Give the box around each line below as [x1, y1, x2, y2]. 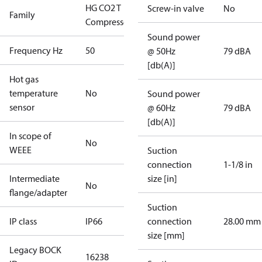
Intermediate [9, 173, 60, 184]
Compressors [85, 16, 135, 27]
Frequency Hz [9, 44, 63, 56]
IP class [9, 215, 37, 227]
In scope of [9, 130, 51, 142]
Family [9, 9, 35, 20]
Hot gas [9, 73, 39, 85]
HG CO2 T [85, 2, 121, 13]
